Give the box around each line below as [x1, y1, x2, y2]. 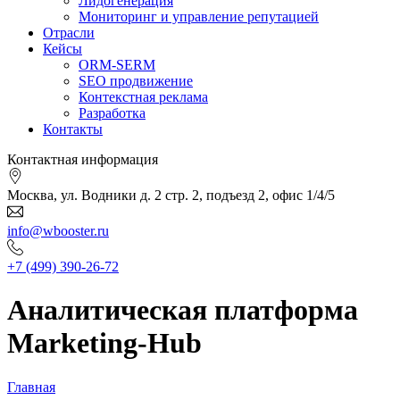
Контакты [43, 121, 103, 137]
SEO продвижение [79, 72, 193, 88]
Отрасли [43, 24, 95, 40]
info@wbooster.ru [7, 222, 109, 238]
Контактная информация [7, 151, 158, 167]
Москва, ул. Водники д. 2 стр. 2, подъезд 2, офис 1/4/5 [7, 187, 335, 203]
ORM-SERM [79, 56, 155, 72]
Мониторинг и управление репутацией [79, 8, 319, 24]
